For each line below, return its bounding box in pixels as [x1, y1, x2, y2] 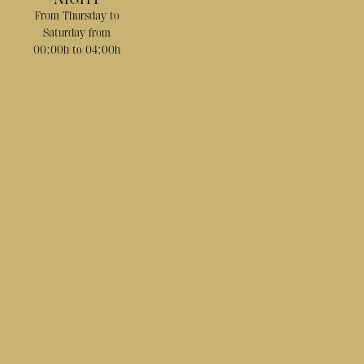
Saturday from [43, 25, 111, 39]
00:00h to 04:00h [33, 42, 121, 56]
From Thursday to [34, 8, 119, 22]
